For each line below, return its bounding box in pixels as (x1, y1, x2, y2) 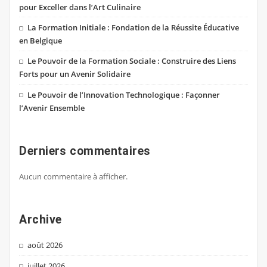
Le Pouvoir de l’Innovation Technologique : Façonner (27, 89, 221, 100)
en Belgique (19, 35, 63, 46)
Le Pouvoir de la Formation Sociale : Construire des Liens (27, 55, 237, 67)
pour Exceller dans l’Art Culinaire (19, 1, 141, 13)
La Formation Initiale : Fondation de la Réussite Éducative (27, 22, 240, 33)
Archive (19, 212, 62, 226)
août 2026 (27, 240, 63, 251)
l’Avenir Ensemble (19, 102, 85, 113)
